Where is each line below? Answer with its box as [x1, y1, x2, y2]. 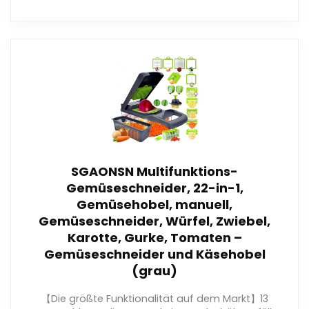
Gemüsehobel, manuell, [77, 195, 232, 213]
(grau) [132, 261, 177, 279]
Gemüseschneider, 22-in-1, [66, 179, 243, 197]
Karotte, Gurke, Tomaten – [67, 228, 242, 246]
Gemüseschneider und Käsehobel [43, 245, 266, 263]
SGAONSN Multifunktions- [71, 162, 238, 180]
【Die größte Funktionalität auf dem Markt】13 [41, 291, 268, 306]
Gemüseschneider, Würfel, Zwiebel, [39, 212, 270, 230]
